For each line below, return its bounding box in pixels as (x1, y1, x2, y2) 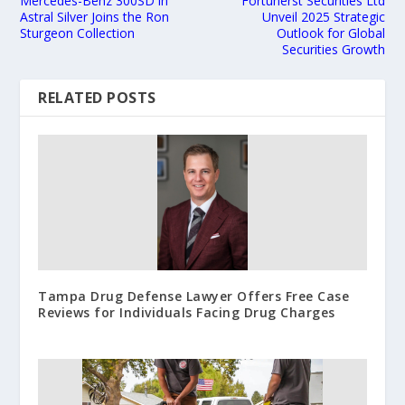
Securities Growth (281, 41, 385, 59)
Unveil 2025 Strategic (261, 8, 385, 26)
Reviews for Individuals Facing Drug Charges (38, 304, 335, 322)
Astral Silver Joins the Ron (20, 8, 170, 26)
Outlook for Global (276, 24, 385, 42)
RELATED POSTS (38, 88, 156, 108)
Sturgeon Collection (20, 24, 136, 42)
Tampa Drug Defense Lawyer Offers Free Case (38, 287, 350, 306)
